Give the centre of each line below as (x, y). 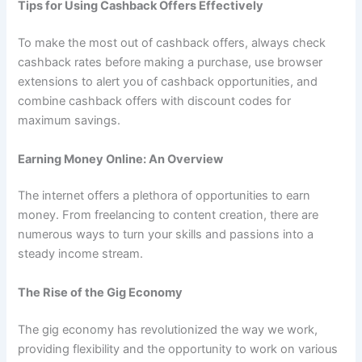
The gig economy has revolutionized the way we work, (168, 329)
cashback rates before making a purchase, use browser (170, 63)
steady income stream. (81, 254)
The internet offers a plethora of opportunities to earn (164, 196)
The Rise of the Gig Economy (101, 292)
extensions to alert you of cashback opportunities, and (168, 82)
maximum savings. (69, 121)
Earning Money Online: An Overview (121, 159)
